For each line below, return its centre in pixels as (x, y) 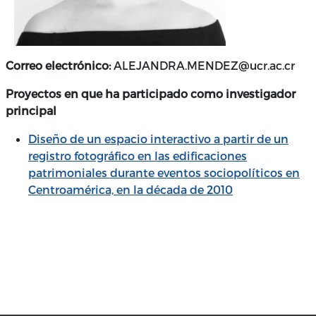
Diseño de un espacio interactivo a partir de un (158, 138)
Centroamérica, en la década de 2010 (130, 189)
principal (31, 110)
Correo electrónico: (60, 65)
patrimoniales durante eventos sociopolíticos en (164, 172)
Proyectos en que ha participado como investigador (151, 93)
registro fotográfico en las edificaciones (138, 155)
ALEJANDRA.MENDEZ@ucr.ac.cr (204, 65)
